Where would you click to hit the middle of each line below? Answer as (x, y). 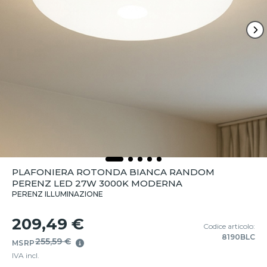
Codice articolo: (229, 226)
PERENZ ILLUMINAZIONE (58, 194)
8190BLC (238, 237)
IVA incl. (26, 255)
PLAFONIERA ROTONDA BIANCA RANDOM (113, 172)
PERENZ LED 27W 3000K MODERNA (97, 183)
